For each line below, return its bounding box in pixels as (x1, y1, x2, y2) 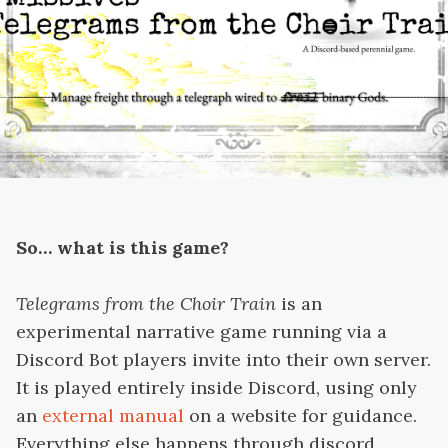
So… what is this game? (16, 236, 229, 260)
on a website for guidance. (184, 404, 417, 428)
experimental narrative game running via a (16, 320, 387, 344)
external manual (42, 404, 184, 428)
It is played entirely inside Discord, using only (16, 376, 417, 400)
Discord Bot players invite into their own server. (16, 348, 431, 372)
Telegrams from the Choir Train (16, 292, 276, 316)
